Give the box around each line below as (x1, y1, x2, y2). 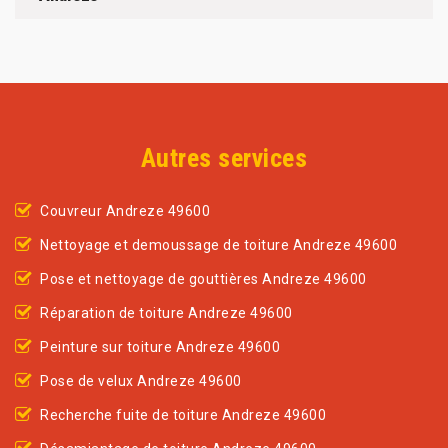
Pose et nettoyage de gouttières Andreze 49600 (40, 271, 367, 288)
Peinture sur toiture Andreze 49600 (40, 339, 280, 356)
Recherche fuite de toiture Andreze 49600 (40, 407, 326, 424)
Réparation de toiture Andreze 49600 (40, 305, 293, 322)
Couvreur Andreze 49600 (40, 203, 210, 220)
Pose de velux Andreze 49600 (40, 373, 242, 390)
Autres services (140, 143, 308, 174)
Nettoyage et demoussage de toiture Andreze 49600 (40, 237, 397, 254)
